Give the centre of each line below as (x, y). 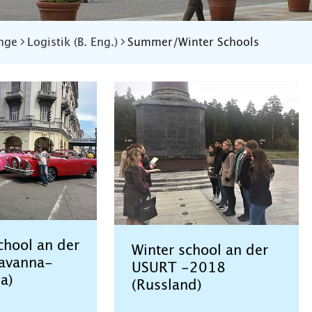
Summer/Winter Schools (193, 42)
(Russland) (166, 286)
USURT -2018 (178, 268)
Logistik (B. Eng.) (72, 42)
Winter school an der (200, 251)
